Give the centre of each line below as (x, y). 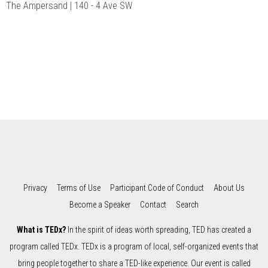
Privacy (35, 188)
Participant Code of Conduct (157, 188)
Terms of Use (79, 188)
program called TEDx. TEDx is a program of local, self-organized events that (134, 247)
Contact (153, 205)
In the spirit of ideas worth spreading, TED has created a (159, 230)
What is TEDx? (41, 230)
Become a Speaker (100, 205)
